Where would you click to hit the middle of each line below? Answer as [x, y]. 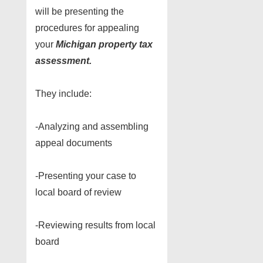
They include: [63, 93]
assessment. [63, 60]
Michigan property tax [104, 44]
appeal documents [74, 143]
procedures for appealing [87, 28]
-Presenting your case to [86, 176]
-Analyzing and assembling [92, 126]
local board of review [78, 192]
